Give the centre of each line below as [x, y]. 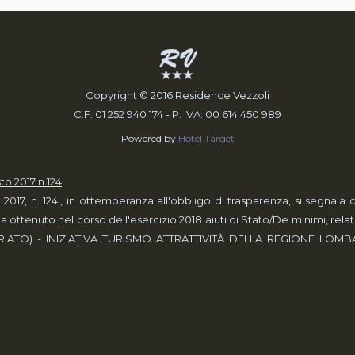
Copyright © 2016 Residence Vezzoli [177, 95]
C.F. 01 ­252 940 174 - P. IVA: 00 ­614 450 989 [177, 114]
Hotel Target [206, 138]
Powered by [149, 138]
